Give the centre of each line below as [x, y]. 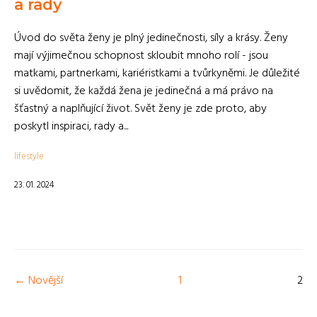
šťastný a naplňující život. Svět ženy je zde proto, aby [140, 109]
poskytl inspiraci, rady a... [71, 127]
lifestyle [29, 157]
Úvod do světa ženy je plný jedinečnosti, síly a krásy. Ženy [151, 38]
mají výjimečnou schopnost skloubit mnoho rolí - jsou [141, 56]
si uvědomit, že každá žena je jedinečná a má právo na [144, 91]
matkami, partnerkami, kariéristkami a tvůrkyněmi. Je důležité [157, 74]
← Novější [39, 281]
